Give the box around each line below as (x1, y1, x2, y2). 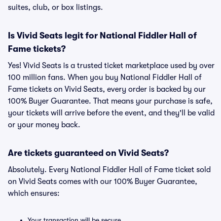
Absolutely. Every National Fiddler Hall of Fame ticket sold (8, 165, 211, 174)
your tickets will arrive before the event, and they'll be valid (8, 109, 215, 117)
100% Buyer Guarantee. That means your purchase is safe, (8, 97, 213, 106)
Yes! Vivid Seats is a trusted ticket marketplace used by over (8, 61, 215, 70)
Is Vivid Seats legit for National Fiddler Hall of (8, 31, 197, 40)
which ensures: (8, 189, 60, 198)
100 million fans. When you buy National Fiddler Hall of (8, 73, 202, 82)
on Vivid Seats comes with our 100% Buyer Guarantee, (8, 177, 197, 186)
